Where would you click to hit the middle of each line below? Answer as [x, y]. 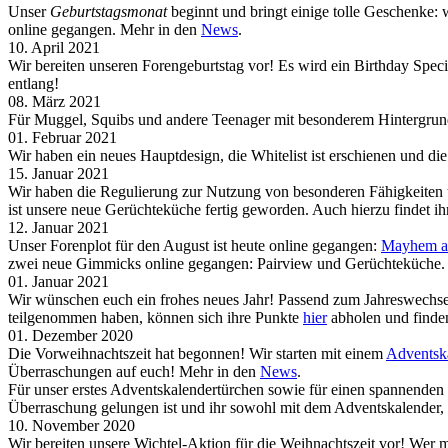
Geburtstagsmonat [108, 11]
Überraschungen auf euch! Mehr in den [134, 371]
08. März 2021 [54, 101]
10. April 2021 [54, 47]
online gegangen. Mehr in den [104, 29]
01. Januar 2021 [58, 281]
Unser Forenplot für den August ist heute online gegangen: [194, 245]
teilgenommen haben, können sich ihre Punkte [155, 317]
